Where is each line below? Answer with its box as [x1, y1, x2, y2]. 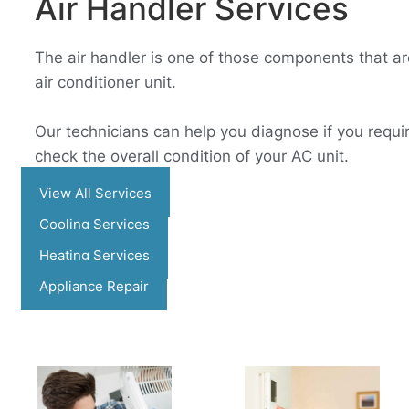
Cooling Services [39, 215, 150, 234]
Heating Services [39, 246, 150, 265]
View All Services [39, 184, 152, 203]
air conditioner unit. [35, 73, 176, 91]
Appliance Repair [39, 278, 149, 296]
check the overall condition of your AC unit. [35, 147, 349, 165]
